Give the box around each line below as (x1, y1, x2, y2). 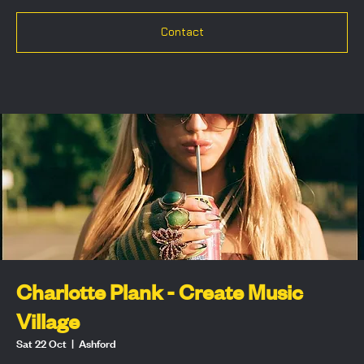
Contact (160, 26, 204, 38)
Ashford (79, 334, 116, 351)
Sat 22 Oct (16, 334, 67, 351)
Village (16, 306, 80, 333)
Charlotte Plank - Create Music (16, 277, 303, 304)
